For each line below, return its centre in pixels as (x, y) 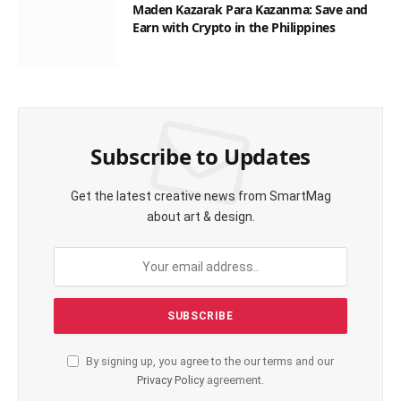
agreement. (234, 380)
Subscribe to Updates (200, 157)
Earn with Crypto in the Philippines (234, 28)
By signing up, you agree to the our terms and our (209, 362)
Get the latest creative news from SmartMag (200, 196)
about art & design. (200, 217)
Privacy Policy (171, 380)
